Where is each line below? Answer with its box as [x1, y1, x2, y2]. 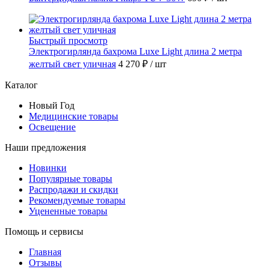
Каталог [5, 79, 38, 90]
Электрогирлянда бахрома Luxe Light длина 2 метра [29, 46, 242, 56]
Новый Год [29, 100, 74, 110]
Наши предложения [5, 142, 86, 153]
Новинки [29, 162, 67, 173]
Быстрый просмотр [29, 35, 107, 46]
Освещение [29, 121, 76, 132]
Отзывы [29, 257, 62, 268]
